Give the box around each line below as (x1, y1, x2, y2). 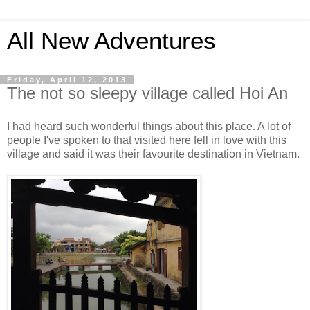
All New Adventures (7, 28, 216, 54)
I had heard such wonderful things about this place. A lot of (7, 120, 291, 132)
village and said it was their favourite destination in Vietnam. (7, 147, 300, 160)
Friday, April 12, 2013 (7, 75, 127, 84)
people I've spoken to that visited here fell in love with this (7, 134, 286, 146)
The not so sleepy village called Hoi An (7, 84, 288, 102)
